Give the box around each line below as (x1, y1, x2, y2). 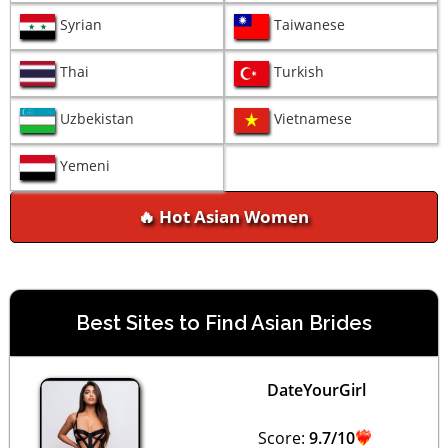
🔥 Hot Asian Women (138, 205, 310, 229)
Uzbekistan (60, 109, 135, 129)
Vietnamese (274, 109, 353, 129)
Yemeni (60, 156, 111, 176)
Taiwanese (274, 15, 346, 35)
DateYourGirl (266, 378, 366, 401)
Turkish (274, 62, 325, 82)
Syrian (60, 15, 103, 35)
